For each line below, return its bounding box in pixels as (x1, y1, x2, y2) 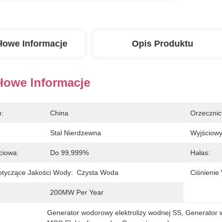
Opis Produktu (132, 39, 193, 49)
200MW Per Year (50, 188, 104, 196)
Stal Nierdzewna (50, 129, 101, 137)
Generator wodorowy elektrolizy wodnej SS (47, 209, 182, 217)
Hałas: (190, 149, 210, 157)
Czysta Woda (77, 168, 118, 176)
